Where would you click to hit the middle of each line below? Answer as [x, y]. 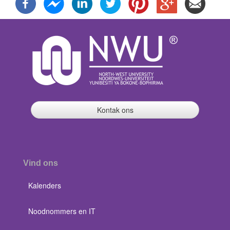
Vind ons [41, 163]
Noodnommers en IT [62, 211]
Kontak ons [115, 110]
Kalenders [45, 185]
